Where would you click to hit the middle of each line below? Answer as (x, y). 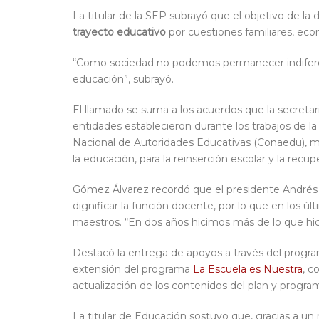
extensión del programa (133, 270)
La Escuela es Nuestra (248, 270)
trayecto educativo (119, 32)
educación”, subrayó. (123, 79)
